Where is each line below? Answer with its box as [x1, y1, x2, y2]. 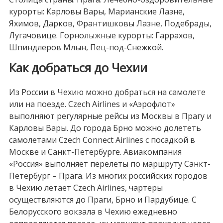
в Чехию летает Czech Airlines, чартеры [8, 182, 163, 194]
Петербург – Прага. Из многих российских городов [8, 170, 208, 182]
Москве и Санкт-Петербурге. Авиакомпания [8, 146, 182, 158]
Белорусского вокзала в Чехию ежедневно [8, 206, 177, 218]
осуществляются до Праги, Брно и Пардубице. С [8, 194, 197, 206]
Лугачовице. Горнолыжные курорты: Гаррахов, [8, 30, 195, 41]
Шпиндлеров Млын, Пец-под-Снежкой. [8, 42, 163, 53]
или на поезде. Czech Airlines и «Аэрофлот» [8, 99, 175, 110]
